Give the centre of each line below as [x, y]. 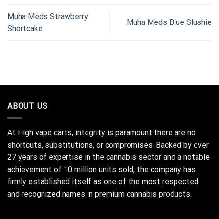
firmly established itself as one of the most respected [103, 181]
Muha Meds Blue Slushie [169, 22]
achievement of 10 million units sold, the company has [101, 169]
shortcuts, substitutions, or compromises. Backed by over [108, 145]
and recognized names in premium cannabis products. [99, 194]
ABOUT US [28, 106]
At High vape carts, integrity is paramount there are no [101, 132]
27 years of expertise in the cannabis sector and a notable [109, 157]
